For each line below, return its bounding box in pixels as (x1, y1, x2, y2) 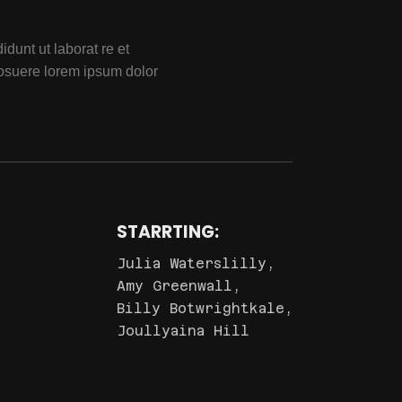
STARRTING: (116, 220, 219, 245)
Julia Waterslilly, (116, 256, 275, 272)
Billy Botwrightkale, (116, 301, 293, 317)
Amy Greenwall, (116, 278, 240, 294)
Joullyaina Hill (116, 323, 249, 339)
